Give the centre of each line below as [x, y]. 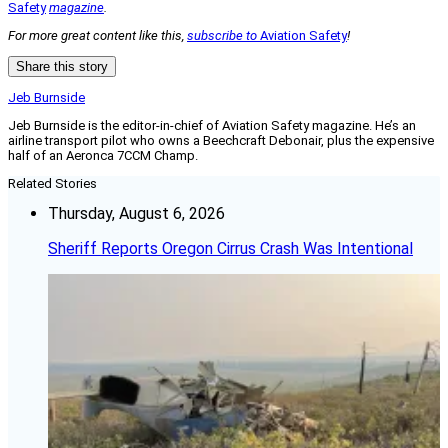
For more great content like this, [97, 35]
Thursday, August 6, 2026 [136, 213]
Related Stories [52, 183]
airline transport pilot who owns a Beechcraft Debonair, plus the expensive [221, 140]
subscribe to [223, 35]
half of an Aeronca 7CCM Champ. [103, 155]
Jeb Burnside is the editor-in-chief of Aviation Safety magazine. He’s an [212, 125]
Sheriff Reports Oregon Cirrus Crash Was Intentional [230, 248]
